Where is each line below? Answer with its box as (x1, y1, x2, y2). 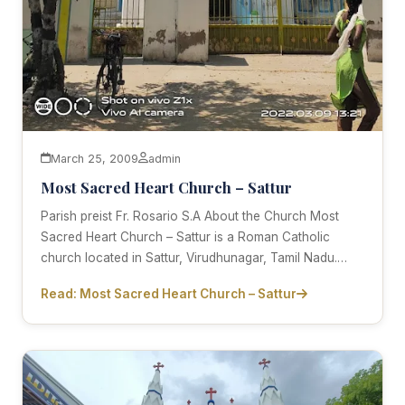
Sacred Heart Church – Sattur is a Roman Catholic (41, 229, 330, 244)
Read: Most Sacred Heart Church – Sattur (41, 286, 297, 301)
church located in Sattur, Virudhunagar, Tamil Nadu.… (41, 250, 347, 265)
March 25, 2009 (51, 151, 138, 165)
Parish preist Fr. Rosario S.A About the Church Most (41, 208, 339, 223)
